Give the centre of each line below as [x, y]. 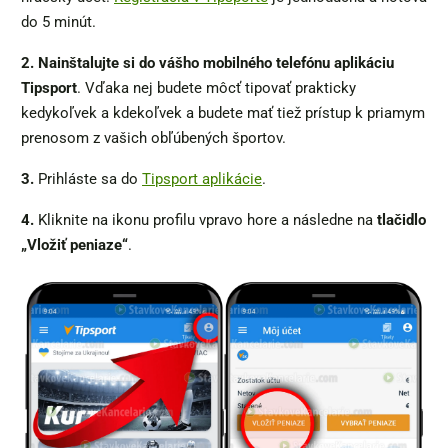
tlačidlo [401, 220]
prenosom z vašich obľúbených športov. [153, 138]
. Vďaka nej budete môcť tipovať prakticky [216, 88]
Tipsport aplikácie [202, 179]
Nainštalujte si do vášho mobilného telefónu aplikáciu [216, 63]
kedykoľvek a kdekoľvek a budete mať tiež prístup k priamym [223, 113]
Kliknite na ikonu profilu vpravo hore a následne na [205, 220]
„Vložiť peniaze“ [74, 245]
